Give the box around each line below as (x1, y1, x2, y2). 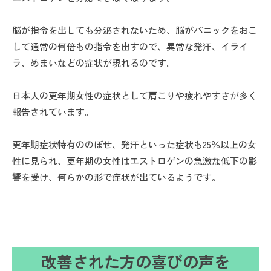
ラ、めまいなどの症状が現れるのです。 (12, 56, 175, 70)
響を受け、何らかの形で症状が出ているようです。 (12, 171, 221, 184)
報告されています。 (12, 105, 94, 119)
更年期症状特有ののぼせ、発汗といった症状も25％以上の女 (12, 138, 256, 151)
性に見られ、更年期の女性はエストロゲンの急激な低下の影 (12, 154, 257, 168)
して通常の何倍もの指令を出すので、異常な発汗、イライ (12, 40, 248, 53)
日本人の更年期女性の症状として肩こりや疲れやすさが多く (12, 89, 257, 102)
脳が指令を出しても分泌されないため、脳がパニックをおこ (12, 24, 257, 37)
